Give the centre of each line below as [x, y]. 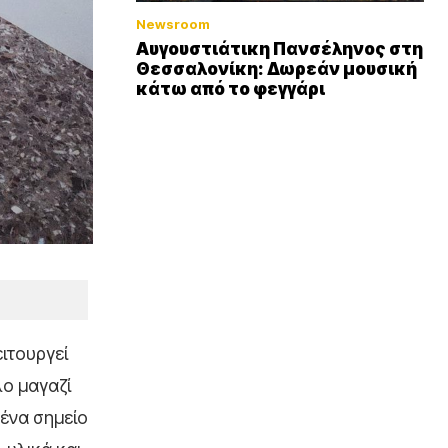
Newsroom [173, 24]
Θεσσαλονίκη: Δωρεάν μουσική [276, 69]
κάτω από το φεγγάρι [230, 89]
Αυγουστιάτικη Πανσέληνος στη [279, 49]
